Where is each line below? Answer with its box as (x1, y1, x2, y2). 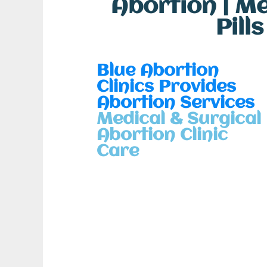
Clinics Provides (97, 79, 236, 97)
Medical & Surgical (97, 111, 261, 129)
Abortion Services (97, 95, 254, 113)
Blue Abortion (97, 63, 219, 80)
